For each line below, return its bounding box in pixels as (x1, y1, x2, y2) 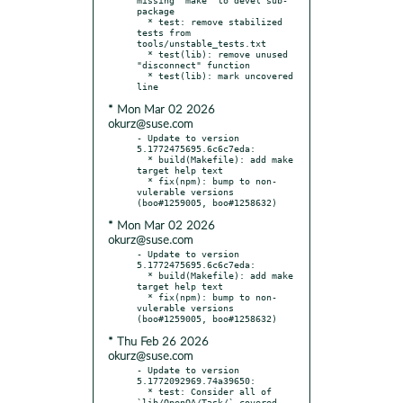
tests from (137, 26, 191, 38)
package (137, 4, 175, 16)
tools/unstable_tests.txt (137, 37, 266, 49)
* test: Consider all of (137, 385, 148, 397)
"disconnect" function (137, 58, 250, 70)
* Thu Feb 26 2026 (108, 336, 209, 348)
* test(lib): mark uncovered (137, 69, 148, 81)
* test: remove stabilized (137, 15, 148, 27)
